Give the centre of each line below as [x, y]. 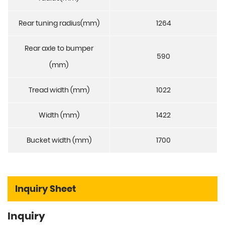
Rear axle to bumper [59, 48]
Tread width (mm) [59, 90]
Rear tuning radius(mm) [59, 23]
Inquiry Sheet [45, 189]
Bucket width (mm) [59, 140]
